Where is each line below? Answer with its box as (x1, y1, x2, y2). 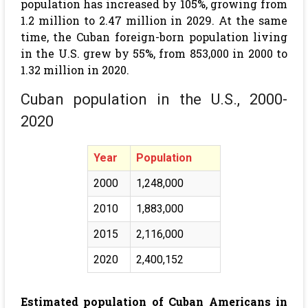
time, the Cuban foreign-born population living (20, 30, 288, 44)
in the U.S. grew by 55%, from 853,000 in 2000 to (20, 46, 288, 60)
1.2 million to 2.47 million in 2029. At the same (20, 13, 288, 27)
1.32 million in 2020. (20, 63, 132, 77)
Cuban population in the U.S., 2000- (20, 91, 288, 108)
